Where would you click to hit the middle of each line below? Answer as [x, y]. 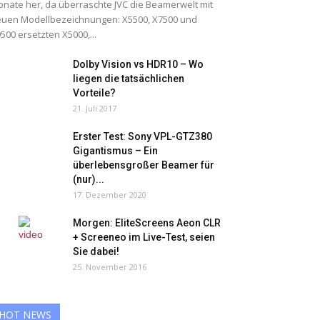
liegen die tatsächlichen [129, 79]
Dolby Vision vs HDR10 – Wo [138, 64]
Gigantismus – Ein [115, 151]
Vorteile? [94, 93]
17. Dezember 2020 [110, 195]
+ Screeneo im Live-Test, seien [144, 237]
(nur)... [89, 179]
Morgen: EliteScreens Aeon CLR [147, 223]
